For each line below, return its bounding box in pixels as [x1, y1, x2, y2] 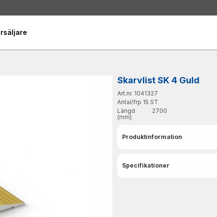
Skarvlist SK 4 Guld [117, 75, 200, 85]
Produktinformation [122, 133, 182, 140]
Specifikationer [122, 161, 170, 169]
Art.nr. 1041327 [117, 89, 158, 97]
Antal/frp [117, 98, 141, 106]
